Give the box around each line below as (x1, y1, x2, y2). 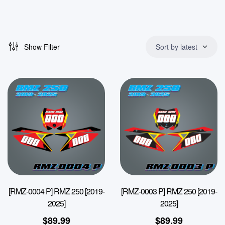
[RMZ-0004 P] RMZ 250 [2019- (8, 185, 104, 197)
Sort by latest (156, 41, 197, 52)
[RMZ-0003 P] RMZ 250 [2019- (121, 185, 217, 197)
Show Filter (24, 41, 60, 52)
